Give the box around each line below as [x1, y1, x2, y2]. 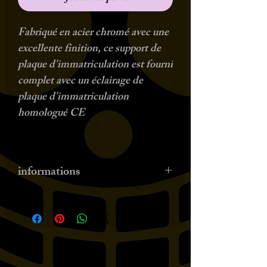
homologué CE [18, 104, 85, 123]
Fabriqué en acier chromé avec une [18, 24, 169, 43]
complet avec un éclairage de [18, 72, 143, 91]
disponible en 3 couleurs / [18, 191, 130, 210]
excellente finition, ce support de [18, 40, 161, 59]
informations [18, 162, 80, 183]
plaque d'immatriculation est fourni [18, 56, 173, 75]
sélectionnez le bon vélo [18, 207, 122, 226]
